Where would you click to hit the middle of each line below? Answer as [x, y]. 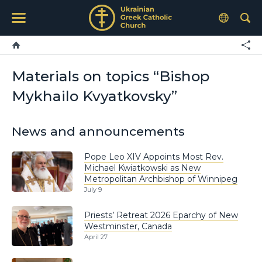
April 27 [96, 237]
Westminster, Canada [128, 226]
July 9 [93, 190]
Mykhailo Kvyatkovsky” [94, 96]
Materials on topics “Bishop [111, 76]
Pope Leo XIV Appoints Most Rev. [154, 156]
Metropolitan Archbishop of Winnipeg [161, 179]
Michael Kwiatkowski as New [142, 168]
